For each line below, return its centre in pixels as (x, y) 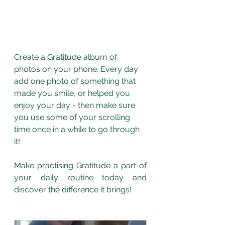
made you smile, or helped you (73, 93)
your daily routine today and (80, 178)
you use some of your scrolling (73, 118)
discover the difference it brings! (74, 190)
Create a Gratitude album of (67, 57)
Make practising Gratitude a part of (80, 166)
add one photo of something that (76, 81)
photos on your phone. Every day (77, 69)
